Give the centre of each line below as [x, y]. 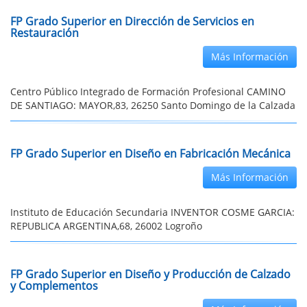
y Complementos [54, 286]
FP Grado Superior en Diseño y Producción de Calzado [150, 274]
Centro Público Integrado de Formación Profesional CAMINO [148, 91]
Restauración [45, 33]
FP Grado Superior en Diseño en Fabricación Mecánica [150, 153]
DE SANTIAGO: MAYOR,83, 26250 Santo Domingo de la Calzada [153, 105]
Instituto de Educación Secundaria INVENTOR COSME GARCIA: [152, 212]
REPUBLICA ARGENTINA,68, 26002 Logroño [106, 226]
